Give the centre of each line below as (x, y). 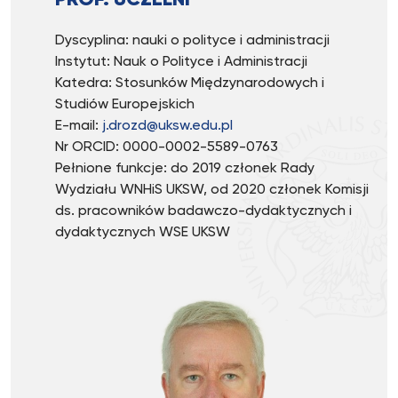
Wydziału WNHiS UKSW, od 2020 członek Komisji (212, 190)
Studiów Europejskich (125, 105)
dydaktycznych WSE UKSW (143, 233)
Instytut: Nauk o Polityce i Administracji (181, 62)
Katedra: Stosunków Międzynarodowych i (190, 84)
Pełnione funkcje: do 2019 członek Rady (185, 169)
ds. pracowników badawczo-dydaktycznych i (203, 211)
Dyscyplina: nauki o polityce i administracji (192, 41)
